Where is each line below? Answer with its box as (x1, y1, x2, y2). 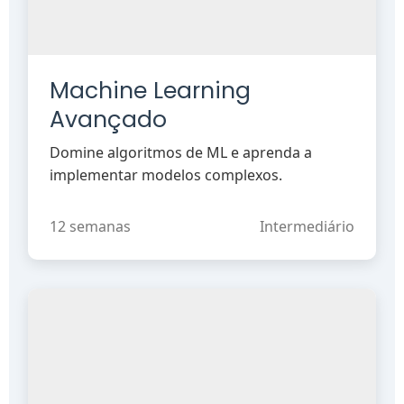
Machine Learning (50, 74, 252, 106)
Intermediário (259, 216, 354, 236)
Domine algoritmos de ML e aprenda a (50, 142, 313, 162)
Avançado (50, 103, 168, 135)
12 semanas (50, 216, 132, 236)
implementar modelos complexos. (50, 164, 283, 185)
